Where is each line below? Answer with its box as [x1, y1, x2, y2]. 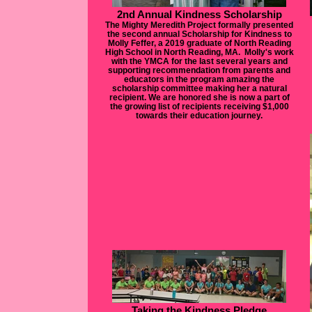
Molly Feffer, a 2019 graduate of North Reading [107, 38, 291, 47]
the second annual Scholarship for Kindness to [107, 29, 292, 38]
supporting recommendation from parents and [108, 65, 290, 75]
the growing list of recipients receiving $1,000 [109, 102, 289, 111]
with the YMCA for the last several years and [111, 56, 288, 65]
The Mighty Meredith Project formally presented [105, 20, 293, 29]
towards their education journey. [136, 111, 263, 120]
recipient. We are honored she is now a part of [109, 93, 290, 102]
